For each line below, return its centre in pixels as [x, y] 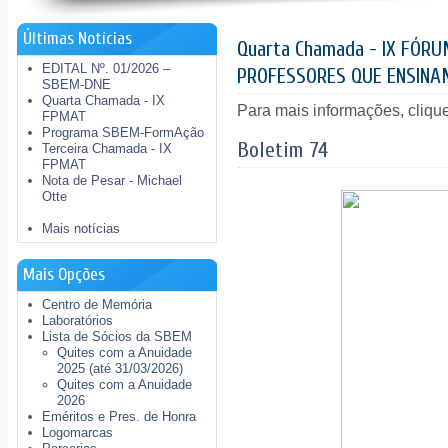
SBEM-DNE [77, 84]
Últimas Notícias [78, 38]
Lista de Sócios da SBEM [117, 336]
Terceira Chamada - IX [107, 148]
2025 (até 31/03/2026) [120, 368]
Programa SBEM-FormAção [123, 132]
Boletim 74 [283, 150]
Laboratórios [78, 320]
